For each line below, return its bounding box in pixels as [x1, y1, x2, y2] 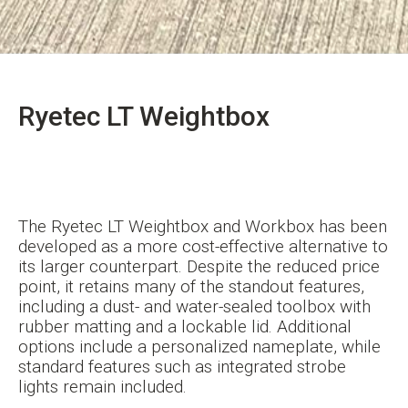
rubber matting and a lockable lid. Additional [18, 316, 352, 338]
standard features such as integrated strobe [18, 356, 346, 378]
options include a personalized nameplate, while [18, 336, 381, 358]
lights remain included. [18, 376, 187, 398]
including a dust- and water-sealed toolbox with [18, 296, 371, 318]
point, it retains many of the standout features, [18, 276, 364, 298]
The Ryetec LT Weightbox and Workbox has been [18, 216, 387, 238]
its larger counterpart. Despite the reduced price [18, 256, 380, 278]
